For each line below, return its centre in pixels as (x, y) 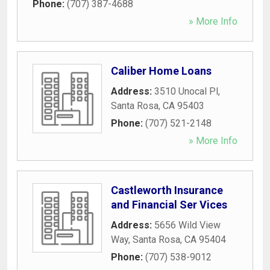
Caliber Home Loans (161, 71)
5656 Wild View (187, 225)
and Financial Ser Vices (169, 204)
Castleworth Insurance (167, 190)
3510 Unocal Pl (186, 91)
